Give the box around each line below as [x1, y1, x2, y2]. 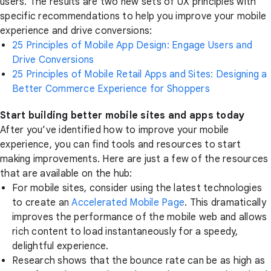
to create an [12, 197, 72, 209]
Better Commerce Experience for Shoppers [12, 83, 210, 95]
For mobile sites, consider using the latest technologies [12, 182, 262, 194]
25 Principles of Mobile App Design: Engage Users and [12, 39, 252, 51]
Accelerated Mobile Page [71, 197, 184, 209]
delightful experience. [12, 240, 109, 252]
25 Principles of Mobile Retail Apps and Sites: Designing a [12, 68, 267, 80]
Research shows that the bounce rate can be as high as [12, 255, 266, 267]
